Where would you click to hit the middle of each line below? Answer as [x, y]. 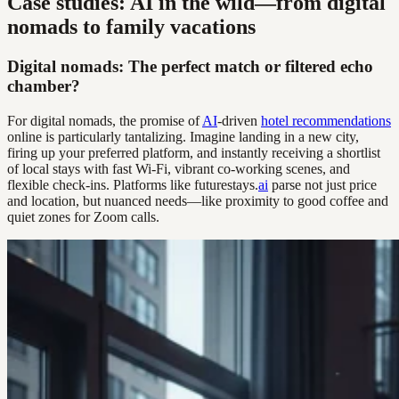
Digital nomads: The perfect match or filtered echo [190, 66]
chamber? [44, 85]
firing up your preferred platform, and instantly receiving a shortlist [194, 152]
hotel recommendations [326, 120]
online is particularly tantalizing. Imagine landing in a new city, [183, 136]
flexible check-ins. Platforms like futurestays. [133, 184]
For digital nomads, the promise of [105, 120]
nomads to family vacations [131, 26]
